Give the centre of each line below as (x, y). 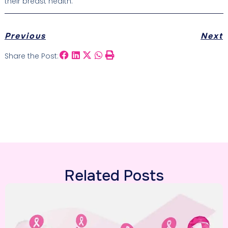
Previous (25, 36)
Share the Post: (31, 56)
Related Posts (114, 176)
